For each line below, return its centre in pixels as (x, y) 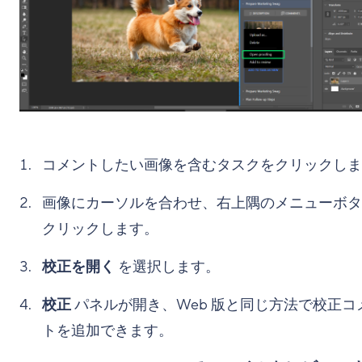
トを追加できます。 (107, 330)
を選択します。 (167, 266)
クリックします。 (100, 228)
